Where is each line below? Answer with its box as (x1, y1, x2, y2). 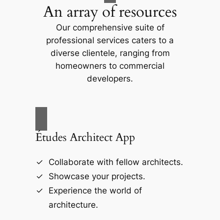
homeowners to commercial (55, 60, 165, 71)
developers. (87, 73, 133, 83)
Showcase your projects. (48, 171, 145, 182)
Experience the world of (48, 186, 142, 196)
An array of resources (43, 1, 177, 22)
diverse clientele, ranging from (50, 48, 170, 58)
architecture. (48, 200, 98, 210)
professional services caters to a (46, 35, 174, 45)
